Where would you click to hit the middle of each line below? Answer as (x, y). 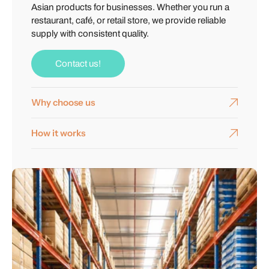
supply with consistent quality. (90, 34)
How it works (58, 133)
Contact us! (78, 64)
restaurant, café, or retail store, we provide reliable (128, 21)
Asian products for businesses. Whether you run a (130, 8)
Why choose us (63, 103)
